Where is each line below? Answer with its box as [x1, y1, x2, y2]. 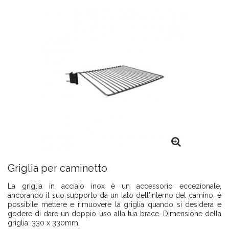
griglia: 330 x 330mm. [8, 219, 80, 227]
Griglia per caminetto [8, 162, 107, 174]
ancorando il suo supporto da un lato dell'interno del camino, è [8, 191, 221, 199]
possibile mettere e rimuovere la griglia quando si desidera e [8, 200, 221, 209]
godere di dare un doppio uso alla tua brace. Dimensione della [8, 210, 221, 218]
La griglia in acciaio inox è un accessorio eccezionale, [8, 182, 221, 190]
